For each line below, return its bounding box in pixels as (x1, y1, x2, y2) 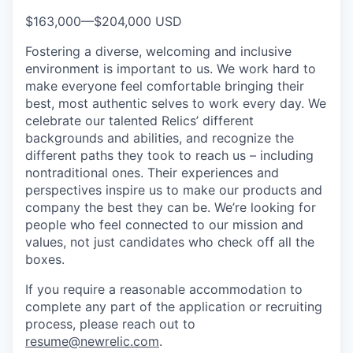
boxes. (25, 251, 65, 267)
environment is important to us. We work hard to (25, 61, 316, 76)
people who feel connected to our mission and (25, 217, 303, 232)
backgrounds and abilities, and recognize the (25, 130, 294, 146)
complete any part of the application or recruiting (25, 299, 322, 314)
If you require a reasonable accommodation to (25, 281, 303, 297)
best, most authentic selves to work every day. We (25, 95, 326, 111)
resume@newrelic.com (25, 333, 159, 349)
